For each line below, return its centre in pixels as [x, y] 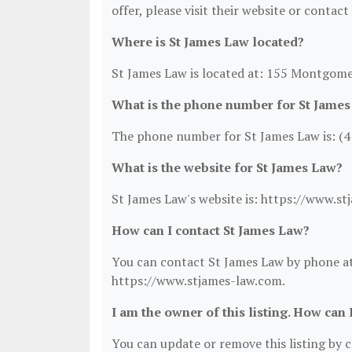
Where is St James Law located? [208, 42]
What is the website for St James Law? [227, 167]
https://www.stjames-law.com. [198, 280]
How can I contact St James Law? [211, 230]
